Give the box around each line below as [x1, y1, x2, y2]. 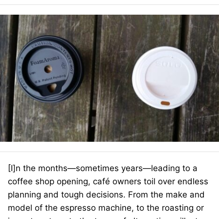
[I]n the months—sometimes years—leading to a [8, 163, 197, 173]
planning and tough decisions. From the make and [8, 190, 205, 199]
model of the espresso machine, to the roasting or [8, 203, 204, 213]
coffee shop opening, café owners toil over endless [8, 176, 208, 186]
